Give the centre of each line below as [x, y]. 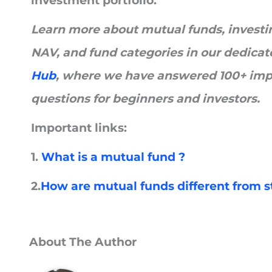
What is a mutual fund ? [113, 157]
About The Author [83, 242]
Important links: [79, 128]
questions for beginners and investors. [145, 99]
